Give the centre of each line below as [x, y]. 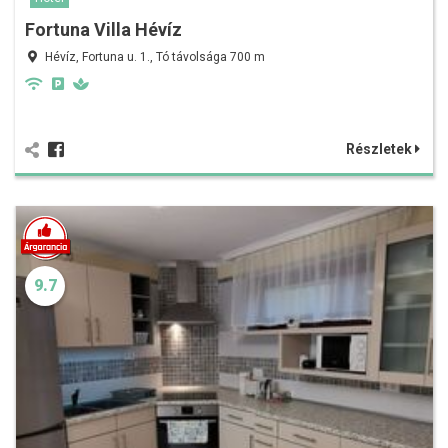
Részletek [380, 149]
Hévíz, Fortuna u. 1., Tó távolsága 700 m [155, 57]
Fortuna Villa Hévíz [103, 30]
